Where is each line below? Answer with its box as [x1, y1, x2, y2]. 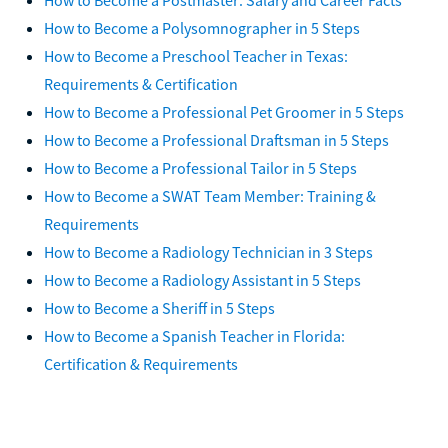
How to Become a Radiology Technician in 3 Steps [44, 241, 373, 262]
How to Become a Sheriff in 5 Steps [44, 297, 275, 318]
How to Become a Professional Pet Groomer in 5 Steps [44, 101, 404, 122]
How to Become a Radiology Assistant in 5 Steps [44, 269, 361, 290]
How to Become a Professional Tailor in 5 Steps [44, 157, 357, 178]
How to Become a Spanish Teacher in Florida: [44, 325, 345, 346]
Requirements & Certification [44, 73, 238, 94]
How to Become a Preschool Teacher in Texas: [44, 45, 348, 66]
